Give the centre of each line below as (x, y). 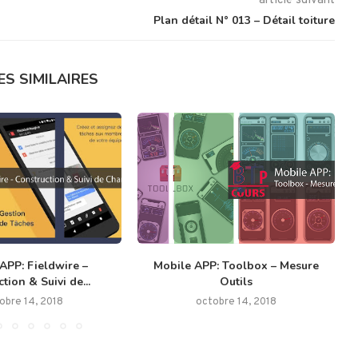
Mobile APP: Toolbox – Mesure (237, 266)
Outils (237, 282)
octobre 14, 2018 (237, 302)
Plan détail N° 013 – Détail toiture (244, 20)
